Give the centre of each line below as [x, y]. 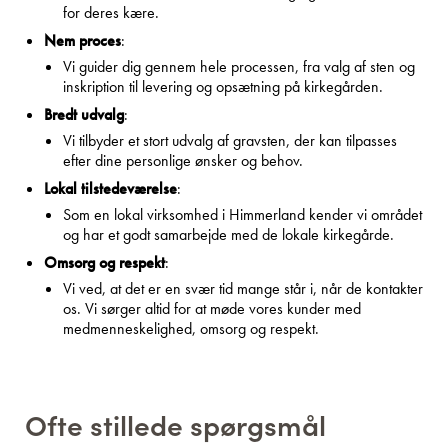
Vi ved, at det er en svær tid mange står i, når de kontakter [243, 288]
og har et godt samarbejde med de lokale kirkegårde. [228, 234]
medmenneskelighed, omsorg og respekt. [193, 328]
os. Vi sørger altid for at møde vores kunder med [212, 308]
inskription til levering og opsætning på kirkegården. [223, 86]
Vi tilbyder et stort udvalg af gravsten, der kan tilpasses [230, 140]
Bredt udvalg [84, 114]
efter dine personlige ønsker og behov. [183, 160]
